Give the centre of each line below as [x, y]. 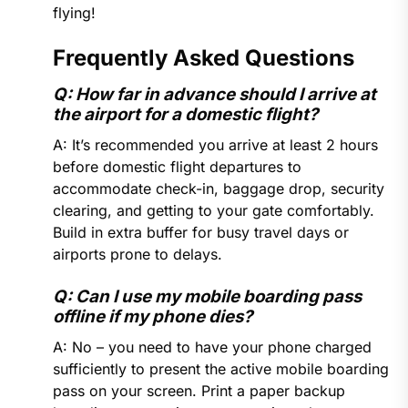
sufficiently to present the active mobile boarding [220, 369]
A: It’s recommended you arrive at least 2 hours [215, 145]
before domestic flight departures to [177, 167]
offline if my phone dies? [152, 317]
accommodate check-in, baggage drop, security [218, 189]
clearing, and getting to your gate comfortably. [213, 211]
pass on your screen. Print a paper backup [199, 391]
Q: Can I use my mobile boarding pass [207, 297]
